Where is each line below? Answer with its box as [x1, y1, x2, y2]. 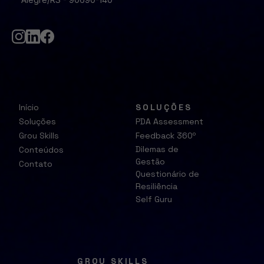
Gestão [136, 156, 165, 167]
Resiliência [136, 180, 177, 192]
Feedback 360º [136, 130, 196, 141]
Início [19, 102, 39, 113]
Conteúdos [19, 144, 64, 156]
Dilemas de [136, 143, 179, 154]
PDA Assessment [136, 116, 203, 127]
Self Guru [136, 194, 172, 205]
